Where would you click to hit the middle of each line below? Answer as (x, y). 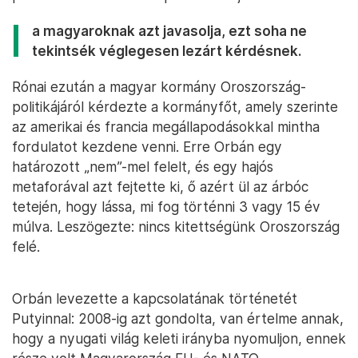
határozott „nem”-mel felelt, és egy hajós (143, 167)
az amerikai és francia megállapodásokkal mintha (166, 127)
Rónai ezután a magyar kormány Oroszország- (159, 87)
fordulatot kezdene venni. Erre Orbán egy (147, 147)
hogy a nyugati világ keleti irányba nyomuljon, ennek (179, 339)
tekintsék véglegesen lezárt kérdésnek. (167, 51)
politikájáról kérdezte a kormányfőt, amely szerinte (175, 107)
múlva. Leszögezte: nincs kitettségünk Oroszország (176, 227)
